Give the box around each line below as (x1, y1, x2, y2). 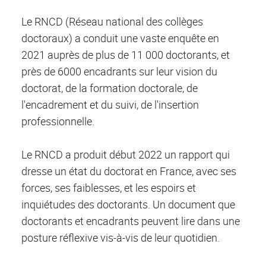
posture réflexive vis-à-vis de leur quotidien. (21, 230, 220, 245)
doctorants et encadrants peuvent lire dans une (21, 214, 240, 229)
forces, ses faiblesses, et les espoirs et (21, 180, 196, 195)
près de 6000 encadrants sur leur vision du (21, 64, 217, 79)
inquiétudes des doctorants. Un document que (21, 197, 235, 212)
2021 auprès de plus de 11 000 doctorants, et (21, 47, 230, 62)
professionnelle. (21, 114, 94, 129)
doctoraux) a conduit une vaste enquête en (21, 31, 219, 46)
